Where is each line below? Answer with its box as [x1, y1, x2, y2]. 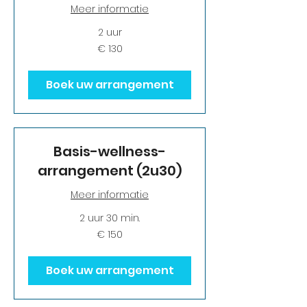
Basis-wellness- [53, 142, 166, 161]
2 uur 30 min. [79, 211, 140, 225]
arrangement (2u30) [37, 161, 182, 180]
